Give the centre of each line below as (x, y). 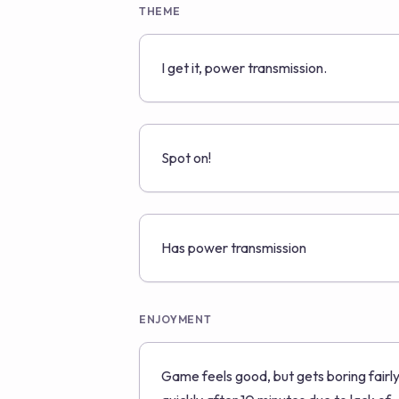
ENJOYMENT (175, 319)
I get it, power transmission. (244, 68)
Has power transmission (234, 248)
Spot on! (186, 158)
